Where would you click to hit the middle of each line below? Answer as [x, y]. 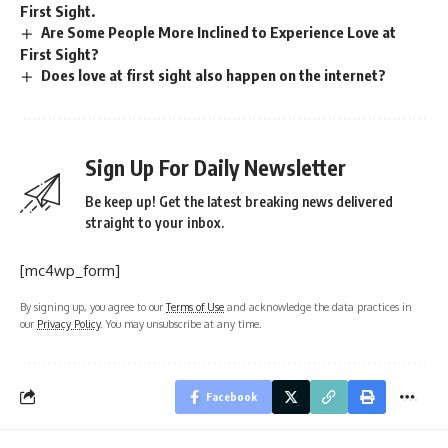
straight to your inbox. [154, 222]
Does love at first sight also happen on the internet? [214, 75]
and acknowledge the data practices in [318, 306]
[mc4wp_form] [70, 270]
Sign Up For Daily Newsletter [215, 167]
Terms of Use [195, 306]
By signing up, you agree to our [93, 306]
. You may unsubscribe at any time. [181, 323]
